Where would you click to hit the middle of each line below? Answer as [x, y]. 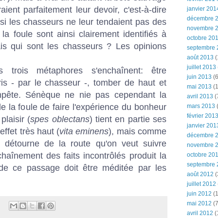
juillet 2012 [201, 184]
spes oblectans [60, 119]
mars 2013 [201, 106]
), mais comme [138, 131]
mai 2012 [199, 203]
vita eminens [84, 131]
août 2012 [200, 174]
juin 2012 [199, 194]
